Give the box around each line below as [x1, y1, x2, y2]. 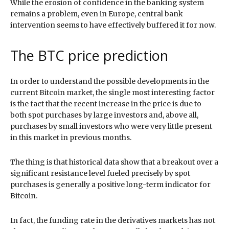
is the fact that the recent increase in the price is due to [10, 99, 201, 108]
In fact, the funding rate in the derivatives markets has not [10, 215, 215, 225]
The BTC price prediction [10, 45, 168, 65]
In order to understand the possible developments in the [10, 76, 209, 86]
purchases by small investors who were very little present [10, 121, 212, 131]
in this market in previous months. [10, 132, 131, 142]
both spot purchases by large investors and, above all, [10, 110, 198, 120]
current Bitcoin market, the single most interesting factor [10, 87, 215, 97]
